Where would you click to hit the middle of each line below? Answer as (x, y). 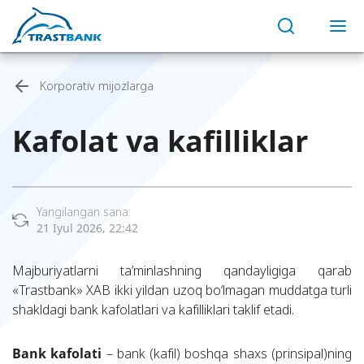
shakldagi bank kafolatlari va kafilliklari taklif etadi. (153, 310)
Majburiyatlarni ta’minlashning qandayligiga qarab (182, 271)
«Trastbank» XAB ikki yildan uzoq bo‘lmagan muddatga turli (182, 290)
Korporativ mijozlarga (97, 86)
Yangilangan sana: (84, 212)
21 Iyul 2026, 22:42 (87, 228)
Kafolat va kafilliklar (160, 141)
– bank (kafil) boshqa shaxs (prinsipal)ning (227, 353)
